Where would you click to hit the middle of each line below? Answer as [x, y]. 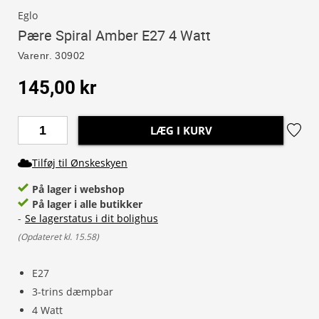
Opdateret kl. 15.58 [58, 237]
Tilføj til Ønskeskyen [80, 163]
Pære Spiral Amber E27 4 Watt [114, 35]
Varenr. [35, 56]
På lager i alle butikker [87, 204]
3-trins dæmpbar [73, 292]
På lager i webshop [78, 189]
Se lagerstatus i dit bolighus [91, 218]
